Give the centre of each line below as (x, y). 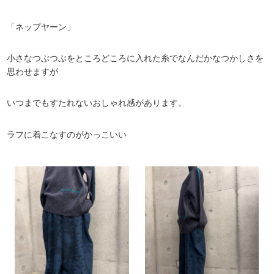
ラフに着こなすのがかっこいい (67, 134)
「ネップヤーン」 (41, 27)
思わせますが (33, 71)
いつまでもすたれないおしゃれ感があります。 (97, 103)
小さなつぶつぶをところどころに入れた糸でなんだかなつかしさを (135, 58)
